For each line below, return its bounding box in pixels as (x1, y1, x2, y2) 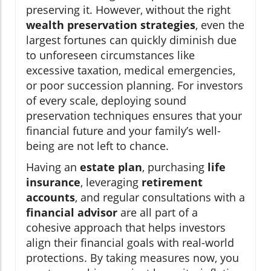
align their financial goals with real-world (26, 235, 234, 250)
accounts (26, 190, 75, 205)
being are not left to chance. (26, 139, 169, 154)
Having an (26, 160, 80, 175)
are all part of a (117, 205, 198, 220)
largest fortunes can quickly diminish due (26, 33, 237, 48)
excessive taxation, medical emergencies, (26, 63, 235, 78)
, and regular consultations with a (75, 190, 245, 205)
